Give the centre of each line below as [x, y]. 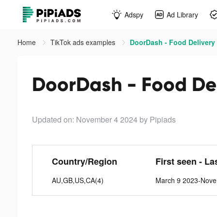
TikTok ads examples [84, 42]
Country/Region [84, 161]
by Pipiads [158, 119]
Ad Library [182, 14]
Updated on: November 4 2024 [85, 119]
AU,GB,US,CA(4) [77, 180]
